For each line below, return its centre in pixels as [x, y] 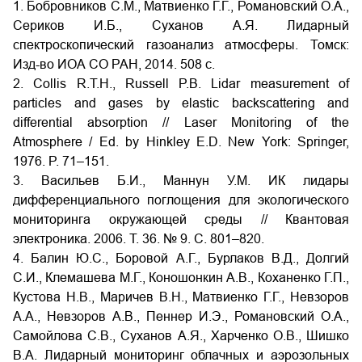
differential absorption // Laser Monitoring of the [181, 122]
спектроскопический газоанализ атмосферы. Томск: [181, 45]
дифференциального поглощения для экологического [181, 200]
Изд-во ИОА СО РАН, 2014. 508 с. [114, 64]
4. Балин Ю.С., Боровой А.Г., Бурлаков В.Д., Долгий [181, 258]
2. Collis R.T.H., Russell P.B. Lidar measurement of [181, 84]
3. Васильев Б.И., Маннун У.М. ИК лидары [181, 181]
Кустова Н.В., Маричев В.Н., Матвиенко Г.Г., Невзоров [181, 297]
